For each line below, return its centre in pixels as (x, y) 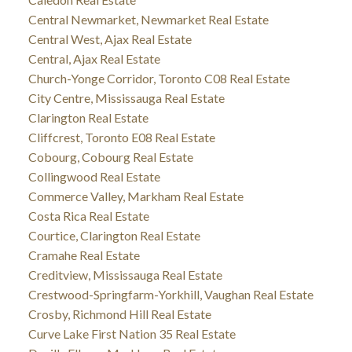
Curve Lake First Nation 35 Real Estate (132, 333)
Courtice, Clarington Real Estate (114, 235)
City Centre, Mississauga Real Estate (126, 97)
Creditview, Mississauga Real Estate (125, 274)
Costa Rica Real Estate (88, 215)
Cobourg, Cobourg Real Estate (110, 156)
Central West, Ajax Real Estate (110, 38)
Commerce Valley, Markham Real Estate (136, 196)
